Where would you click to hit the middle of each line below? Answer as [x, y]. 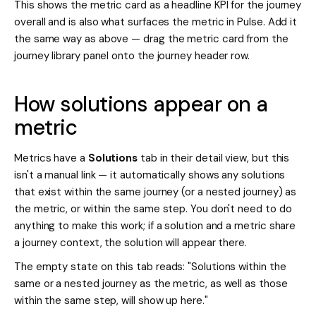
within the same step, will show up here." [111, 301]
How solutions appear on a [141, 104]
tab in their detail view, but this [214, 158]
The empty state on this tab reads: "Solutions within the [150, 267]
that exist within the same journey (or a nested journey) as [156, 192]
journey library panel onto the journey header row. [132, 56]
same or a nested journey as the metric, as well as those [151, 284]
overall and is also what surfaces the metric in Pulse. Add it [156, 22]
